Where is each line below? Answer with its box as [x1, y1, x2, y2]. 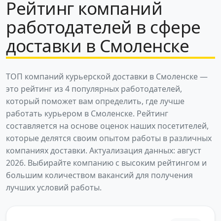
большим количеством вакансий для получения [6, 169, 193, 181]
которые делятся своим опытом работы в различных [6, 132, 212, 144]
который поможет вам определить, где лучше [6, 95, 184, 107]
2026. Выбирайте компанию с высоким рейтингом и [6, 157, 207, 168]
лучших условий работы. [6, 182, 102, 193]
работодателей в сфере [6, 14, 201, 38]
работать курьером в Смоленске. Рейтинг [6, 108, 168, 119]
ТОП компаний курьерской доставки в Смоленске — [6, 71, 208, 82]
